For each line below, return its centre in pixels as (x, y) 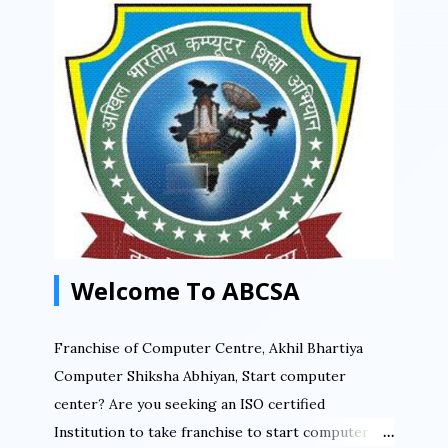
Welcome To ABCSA (185, 290)
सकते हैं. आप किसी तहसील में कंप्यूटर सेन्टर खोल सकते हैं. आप (210, 115)
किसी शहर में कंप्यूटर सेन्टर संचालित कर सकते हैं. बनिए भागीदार (211, 143)
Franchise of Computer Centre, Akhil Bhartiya (208, 347)
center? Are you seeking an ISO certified (189, 403)
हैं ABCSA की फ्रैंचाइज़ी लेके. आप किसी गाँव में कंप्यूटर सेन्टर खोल (220, 87)
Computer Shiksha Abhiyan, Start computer (200, 375)
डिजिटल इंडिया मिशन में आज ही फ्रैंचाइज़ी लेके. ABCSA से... (207, 171)
